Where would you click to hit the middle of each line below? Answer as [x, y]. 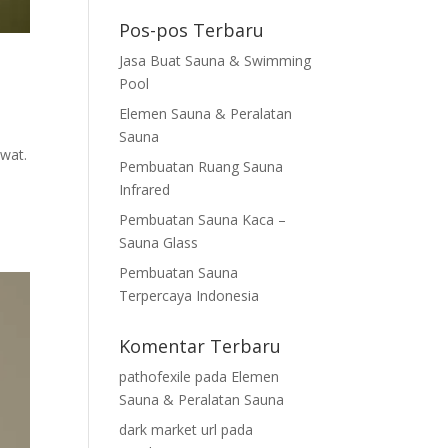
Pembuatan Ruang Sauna [201, 166]
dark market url [168, 429]
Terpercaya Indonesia [189, 295]
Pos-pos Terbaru [192, 30]
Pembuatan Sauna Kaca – [203, 219]
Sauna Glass [159, 242]
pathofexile [155, 376]
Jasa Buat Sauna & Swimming [215, 60]
